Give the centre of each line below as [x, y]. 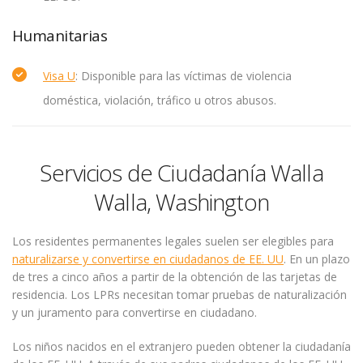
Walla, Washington [181, 202]
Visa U [59, 76]
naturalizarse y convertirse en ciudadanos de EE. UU [148, 259]
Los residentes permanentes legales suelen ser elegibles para [173, 241]
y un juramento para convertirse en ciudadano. [135, 312]
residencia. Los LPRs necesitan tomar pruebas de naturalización [179, 295]
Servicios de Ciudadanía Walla [181, 173]
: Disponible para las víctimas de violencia [184, 76]
